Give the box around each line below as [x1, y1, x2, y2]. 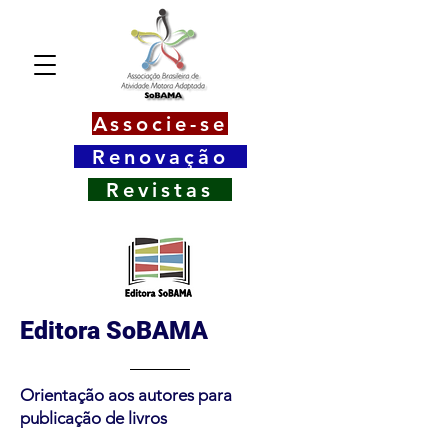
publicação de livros [20, 408, 167, 428]
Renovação [92, 144, 229, 169]
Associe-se [92, 111, 228, 136]
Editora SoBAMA [20, 316, 208, 345]
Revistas [106, 177, 214, 202]
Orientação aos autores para [20, 385, 232, 405]
